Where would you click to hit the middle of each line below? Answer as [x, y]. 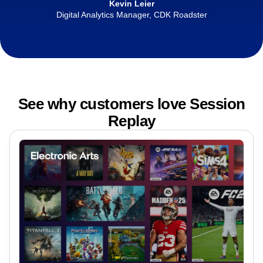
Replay [131, 121]
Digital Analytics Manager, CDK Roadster [131, 14]
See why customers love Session [131, 104]
